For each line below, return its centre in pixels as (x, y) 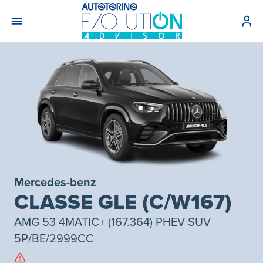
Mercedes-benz (55, 182)
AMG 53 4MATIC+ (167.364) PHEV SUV (112, 222)
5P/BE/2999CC (54, 239)
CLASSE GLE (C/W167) (123, 202)
